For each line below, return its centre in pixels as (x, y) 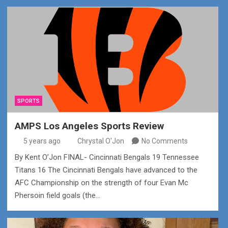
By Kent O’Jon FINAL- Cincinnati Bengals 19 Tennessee (107, 157)
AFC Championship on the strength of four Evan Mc (101, 182)
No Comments (164, 141)
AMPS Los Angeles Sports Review (89, 126)
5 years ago (42, 141)
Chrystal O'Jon (101, 141)
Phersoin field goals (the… (57, 195)
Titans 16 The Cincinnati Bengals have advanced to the (106, 170)
